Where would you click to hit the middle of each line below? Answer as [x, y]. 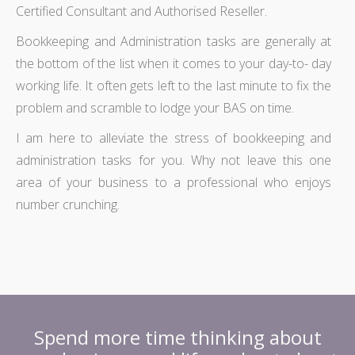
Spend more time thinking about [177, 337]
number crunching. [68, 204]
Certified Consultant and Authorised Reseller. [141, 11]
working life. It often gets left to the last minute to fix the [174, 86]
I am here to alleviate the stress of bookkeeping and [174, 138]
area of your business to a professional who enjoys [174, 182]
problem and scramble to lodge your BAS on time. [155, 108]
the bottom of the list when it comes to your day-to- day [174, 63]
